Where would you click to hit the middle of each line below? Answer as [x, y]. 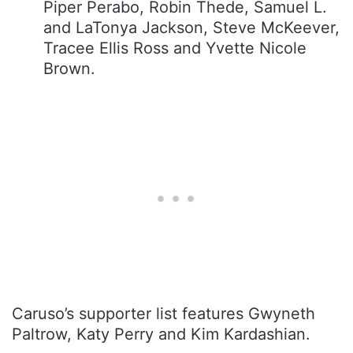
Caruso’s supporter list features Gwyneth [163, 313]
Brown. [69, 68]
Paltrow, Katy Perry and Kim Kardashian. [161, 334]
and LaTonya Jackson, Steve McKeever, [191, 27]
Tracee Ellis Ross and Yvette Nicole [175, 48]
